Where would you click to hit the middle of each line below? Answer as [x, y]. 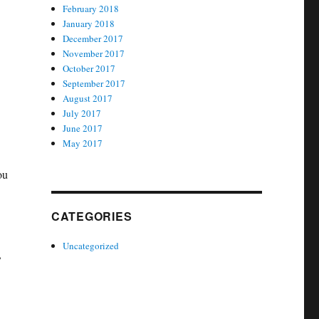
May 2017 [83, 143]
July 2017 [82, 113]
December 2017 [93, 38]
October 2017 [89, 68]
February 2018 [91, 9]
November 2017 [94, 53]
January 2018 [89, 23]
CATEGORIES [91, 216]
